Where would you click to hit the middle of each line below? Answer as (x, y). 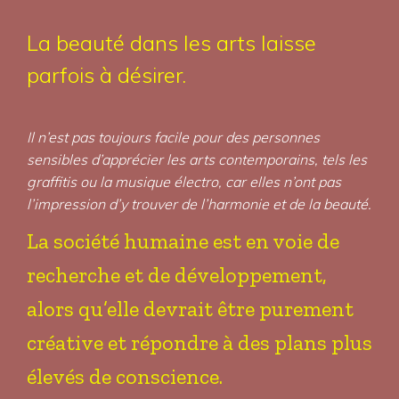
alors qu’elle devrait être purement (190, 309)
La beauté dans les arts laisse (171, 43)
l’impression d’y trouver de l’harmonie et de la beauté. (199, 204)
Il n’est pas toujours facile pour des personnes (173, 137)
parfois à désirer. (106, 75)
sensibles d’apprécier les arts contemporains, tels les (197, 159)
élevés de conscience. (125, 376)
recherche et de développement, (177, 275)
